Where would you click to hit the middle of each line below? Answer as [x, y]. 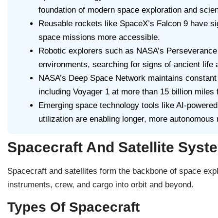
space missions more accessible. [99, 37]
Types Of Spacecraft [73, 207]
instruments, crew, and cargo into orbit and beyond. [100, 184]
